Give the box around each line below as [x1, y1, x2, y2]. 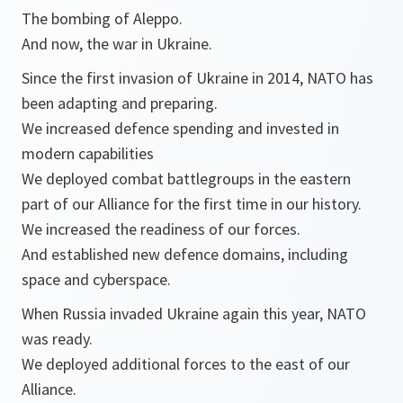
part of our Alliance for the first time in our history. [22, 193, 362, 214]
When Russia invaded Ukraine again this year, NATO [22, 303, 366, 324]
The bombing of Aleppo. [22, 8, 183, 29]
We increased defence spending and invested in [22, 118, 339, 139]
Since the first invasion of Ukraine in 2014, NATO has [22, 67, 373, 88]
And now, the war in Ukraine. [22, 33, 212, 54]
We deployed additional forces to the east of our [22, 354, 350, 374]
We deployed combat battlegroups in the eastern [22, 168, 351, 189]
